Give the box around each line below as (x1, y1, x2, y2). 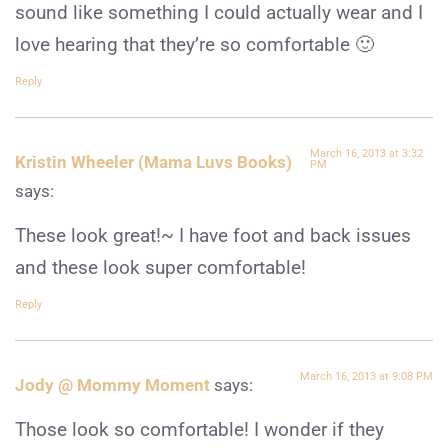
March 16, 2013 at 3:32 (310, 146, 424, 160)
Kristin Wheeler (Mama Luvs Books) (15, 151, 292, 172)
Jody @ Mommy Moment (15, 375, 210, 395)
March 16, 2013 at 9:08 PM (300, 370, 433, 383)
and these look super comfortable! (15, 256, 306, 279)
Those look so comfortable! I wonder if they (15, 418, 384, 442)
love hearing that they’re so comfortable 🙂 (15, 32, 374, 56)
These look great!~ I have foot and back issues (15, 224, 411, 247)
